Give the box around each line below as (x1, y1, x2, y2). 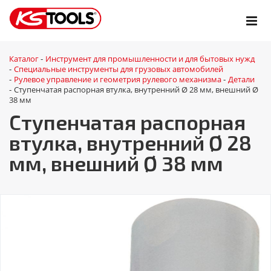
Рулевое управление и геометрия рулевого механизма (14, 74, 221, 85)
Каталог (9, 53, 39, 64)
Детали (228, 74, 255, 85)
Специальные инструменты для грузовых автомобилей (14, 64, 223, 74)
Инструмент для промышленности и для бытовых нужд (45, 53, 255, 64)
